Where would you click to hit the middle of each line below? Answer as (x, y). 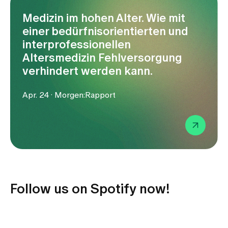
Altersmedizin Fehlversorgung (102, 58)
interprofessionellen (77, 45)
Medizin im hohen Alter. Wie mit (104, 18)
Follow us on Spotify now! (90, 189)
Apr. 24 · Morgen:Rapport (69, 95)
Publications (53, 13)
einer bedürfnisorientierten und (105, 32)
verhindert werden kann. (88, 71)
